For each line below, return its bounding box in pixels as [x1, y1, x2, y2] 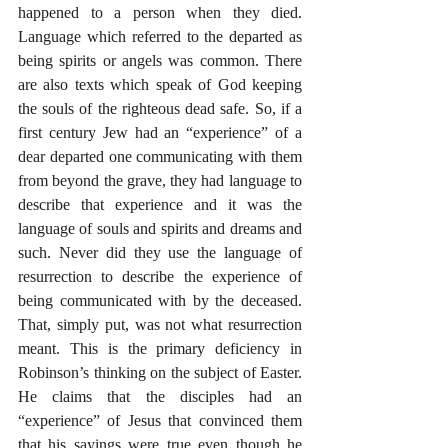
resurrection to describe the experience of [18, 268, 302, 285]
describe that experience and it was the [18, 196, 302, 213]
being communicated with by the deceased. [18, 292, 302, 309]
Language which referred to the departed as [18, 28, 302, 45]
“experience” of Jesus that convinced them [18, 412, 302, 429]
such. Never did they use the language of [18, 244, 302, 261]
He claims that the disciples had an [18, 388, 302, 405]
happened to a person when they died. [18, 4, 302, 21]
